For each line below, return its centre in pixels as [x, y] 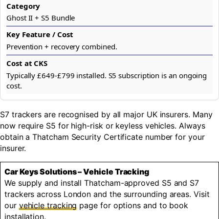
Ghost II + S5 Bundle [41, 18]
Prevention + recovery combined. [62, 46]
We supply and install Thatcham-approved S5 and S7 [102, 183]
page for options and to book [133, 205]
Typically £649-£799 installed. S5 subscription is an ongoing [107, 75]
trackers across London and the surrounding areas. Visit [107, 194]
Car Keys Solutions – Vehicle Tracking [77, 171]
